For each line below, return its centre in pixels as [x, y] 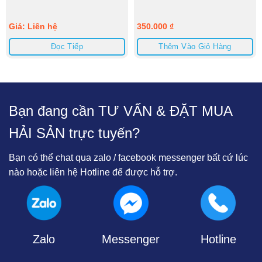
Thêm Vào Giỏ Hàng [195, 46]
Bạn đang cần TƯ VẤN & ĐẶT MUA [120, 111]
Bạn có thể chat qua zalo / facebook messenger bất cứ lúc [128, 157]
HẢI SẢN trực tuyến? [74, 133]
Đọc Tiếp [67, 46]
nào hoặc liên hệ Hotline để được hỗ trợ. [93, 172]
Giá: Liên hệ [33, 26]
